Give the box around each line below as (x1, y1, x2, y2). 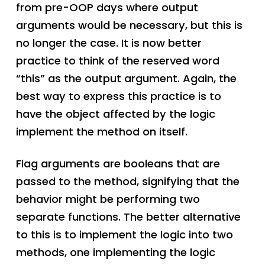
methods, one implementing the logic (15, 245, 215, 260)
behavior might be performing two (15, 192, 200, 207)
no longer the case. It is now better (15, 35, 202, 51)
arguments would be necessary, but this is (15, 18, 243, 33)
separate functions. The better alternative (15, 209, 241, 225)
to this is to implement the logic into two (15, 227, 233, 243)
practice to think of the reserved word (15, 53, 219, 69)
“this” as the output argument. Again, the (15, 71, 237, 86)
